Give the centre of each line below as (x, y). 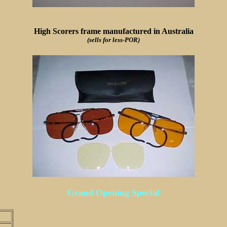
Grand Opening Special (113, 193)
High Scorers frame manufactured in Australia (113, 31)
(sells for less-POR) (113, 40)
